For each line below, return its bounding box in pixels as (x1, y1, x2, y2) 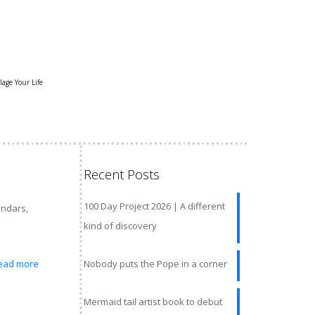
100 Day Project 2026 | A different (83, 200, 225, 212)
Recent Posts (83, 166, 160, 183)
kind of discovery (83, 219, 157, 232)
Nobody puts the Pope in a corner (83, 257, 227, 270)
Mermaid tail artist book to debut (83, 295, 222, 308)
